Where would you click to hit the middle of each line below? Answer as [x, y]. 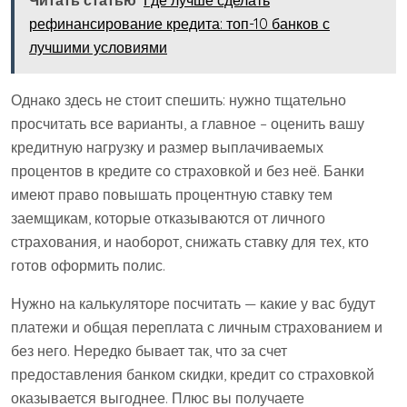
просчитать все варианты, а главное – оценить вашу [188, 124]
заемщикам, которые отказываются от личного [168, 218]
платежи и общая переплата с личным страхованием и [197, 328]
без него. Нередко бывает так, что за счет [149, 351]
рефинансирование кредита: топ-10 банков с [179, 24]
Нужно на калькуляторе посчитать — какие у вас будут [193, 304]
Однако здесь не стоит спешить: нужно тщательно [179, 100]
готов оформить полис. [88, 266]
